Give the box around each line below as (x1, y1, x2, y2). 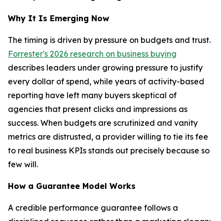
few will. (8, 159, 38, 169)
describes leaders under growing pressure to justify (8, 63, 203, 73)
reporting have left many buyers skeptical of (8, 90, 177, 100)
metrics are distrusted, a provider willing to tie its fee (8, 132, 208, 142)
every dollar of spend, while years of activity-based (8, 76, 204, 86)
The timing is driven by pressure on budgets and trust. (8, 35, 211, 45)
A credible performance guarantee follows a (8, 203, 178, 213)
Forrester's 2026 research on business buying (8, 49, 177, 59)
